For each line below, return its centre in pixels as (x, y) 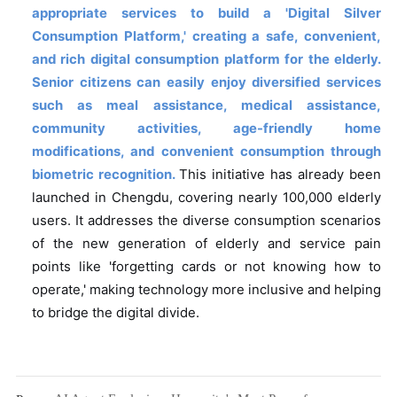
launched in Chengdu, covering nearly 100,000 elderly (206, 198)
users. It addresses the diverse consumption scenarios (206, 221)
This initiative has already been (280, 175)
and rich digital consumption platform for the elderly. (206, 60)
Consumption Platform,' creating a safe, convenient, (206, 37)
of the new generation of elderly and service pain (206, 244)
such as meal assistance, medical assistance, (206, 106)
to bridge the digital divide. (115, 313)
